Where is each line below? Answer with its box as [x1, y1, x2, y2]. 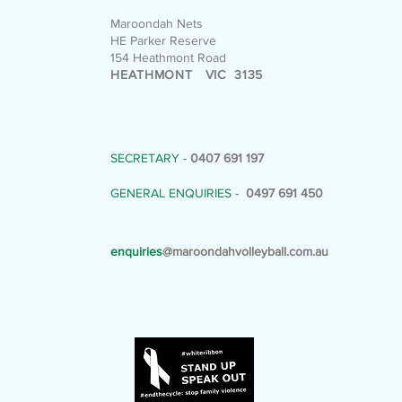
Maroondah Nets [110, 16, 204, 31]
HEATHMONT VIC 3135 [110, 67, 263, 82]
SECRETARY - [110, 151, 188, 165]
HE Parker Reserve [110, 33, 217, 48]
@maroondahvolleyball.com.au [162, 244, 329, 258]
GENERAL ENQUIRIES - [110, 186, 247, 200]
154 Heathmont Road [110, 50, 227, 65]
